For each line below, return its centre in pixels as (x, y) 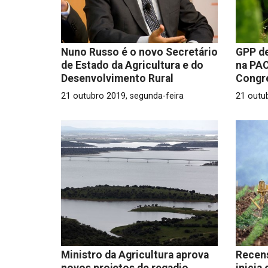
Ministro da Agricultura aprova (135, 255)
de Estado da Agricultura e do (132, 65)
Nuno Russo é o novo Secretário (139, 52)
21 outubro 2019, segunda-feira (122, 96)
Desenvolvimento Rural (117, 78)
